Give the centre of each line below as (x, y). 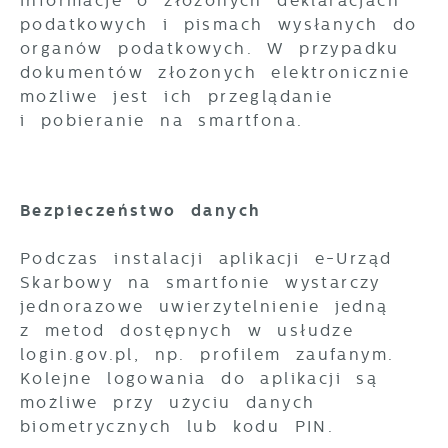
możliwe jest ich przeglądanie (177, 96)
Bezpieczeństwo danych (141, 210)
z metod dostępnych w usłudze (187, 330)
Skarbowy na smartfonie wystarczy (200, 282)
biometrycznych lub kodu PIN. (177, 426)
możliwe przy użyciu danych (168, 402)
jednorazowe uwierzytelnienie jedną (204, 306)
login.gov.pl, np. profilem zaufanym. (207, 354)
